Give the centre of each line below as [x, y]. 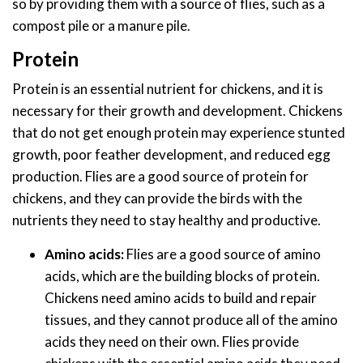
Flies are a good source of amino [222, 254]
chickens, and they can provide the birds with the [157, 198]
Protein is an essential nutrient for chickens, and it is [168, 88]
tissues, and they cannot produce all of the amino [191, 319]
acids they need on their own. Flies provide [172, 341]
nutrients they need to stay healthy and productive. [167, 220]
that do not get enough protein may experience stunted [179, 132]
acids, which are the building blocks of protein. [182, 275]
